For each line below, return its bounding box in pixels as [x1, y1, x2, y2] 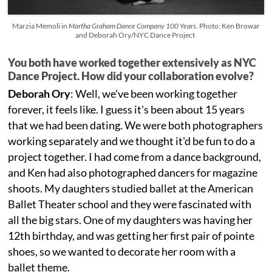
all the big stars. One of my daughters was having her [8, 213, 253, 227]
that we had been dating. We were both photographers [8, 118, 263, 132]
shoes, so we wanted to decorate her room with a [8, 245, 236, 259]
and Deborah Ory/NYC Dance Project [75, 30, 197, 40]
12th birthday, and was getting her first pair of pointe [8, 229, 255, 243]
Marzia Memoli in [12, 21, 69, 31]
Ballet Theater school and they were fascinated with [8, 197, 252, 211]
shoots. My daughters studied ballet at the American [8, 182, 254, 195]
